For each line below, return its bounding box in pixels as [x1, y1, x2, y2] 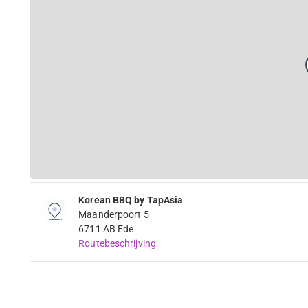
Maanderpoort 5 [78, 209, 149, 221]
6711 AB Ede [78, 223, 134, 235]
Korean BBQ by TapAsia [78, 195, 184, 206]
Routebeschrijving [78, 238, 156, 250]
